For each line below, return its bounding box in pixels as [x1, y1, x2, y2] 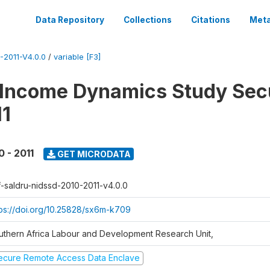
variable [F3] [54, 52, 101, 61]
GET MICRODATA [55, 148, 131, 159]
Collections [124, 15, 172, 25]
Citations [191, 15, 230, 25]
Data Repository [36, 15, 104, 25]
